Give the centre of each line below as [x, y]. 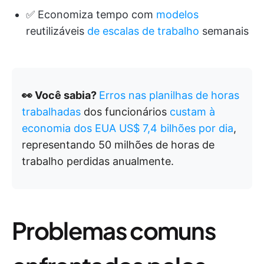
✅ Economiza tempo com [91, 14]
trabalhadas [51, 111]
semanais [224, 31]
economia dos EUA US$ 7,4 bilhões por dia [128, 128]
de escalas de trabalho [143, 31]
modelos [177, 14]
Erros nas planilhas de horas [169, 95]
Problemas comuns [114, 230]
